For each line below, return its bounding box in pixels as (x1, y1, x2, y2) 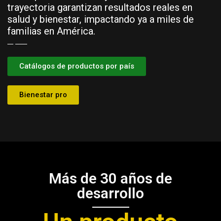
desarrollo (77, 184, 144, 202)
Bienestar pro (19, 90, 67, 100)
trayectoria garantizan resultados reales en (7, 1, 192, 14)
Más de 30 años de (49, 170, 172, 187)
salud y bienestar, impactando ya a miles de (7, 13, 194, 26)
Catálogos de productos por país (19, 62, 134, 71)
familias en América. (7, 25, 95, 37)
